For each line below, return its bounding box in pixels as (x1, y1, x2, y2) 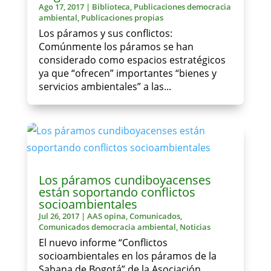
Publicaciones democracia (133, 1, 231, 13)
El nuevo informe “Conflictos (38, 236, 168, 250)
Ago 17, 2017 (38, 1, 84, 13)
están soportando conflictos (38, 184, 195, 201)
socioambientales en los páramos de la (38, 249, 217, 263)
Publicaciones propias (80, 12, 163, 24)
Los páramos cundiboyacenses (38, 172, 211, 189)
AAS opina (87, 211, 126, 222)
